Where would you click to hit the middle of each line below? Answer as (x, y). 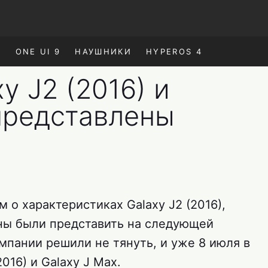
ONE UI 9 (38, 51)
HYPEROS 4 (174, 51)
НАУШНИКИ (103, 51)
